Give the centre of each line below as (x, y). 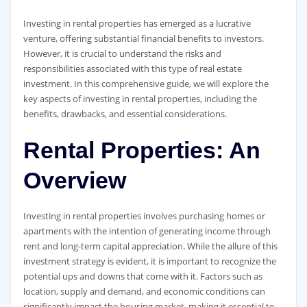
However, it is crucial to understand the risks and (122, 53)
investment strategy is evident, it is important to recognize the (149, 261)
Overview (74, 181)
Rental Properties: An (142, 150)
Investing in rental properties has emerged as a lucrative (137, 23)
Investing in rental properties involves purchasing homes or (144, 216)
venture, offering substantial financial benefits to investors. (143, 38)
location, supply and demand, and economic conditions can (144, 291)
